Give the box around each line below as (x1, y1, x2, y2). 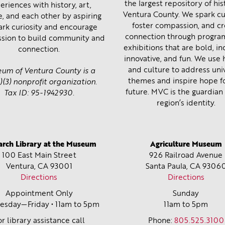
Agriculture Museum (150, 141, 222, 149)
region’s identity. (156, 100, 215, 107)
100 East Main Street (2, 152, 76, 160)
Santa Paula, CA (145, 163, 200, 171)
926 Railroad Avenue (149, 152, 223, 160)
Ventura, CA (6, 163, 48, 171)
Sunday (173, 190, 199, 198)
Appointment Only (5, 190, 73, 198)
